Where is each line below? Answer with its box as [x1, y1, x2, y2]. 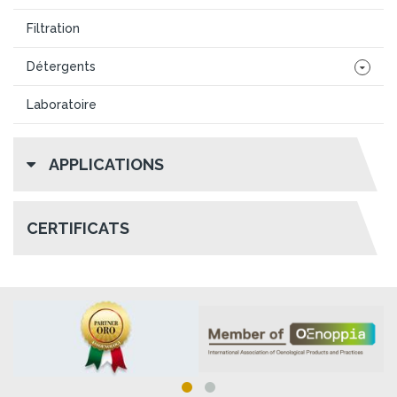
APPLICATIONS [49, 154, 164, 174]
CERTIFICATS [27, 218, 129, 237]
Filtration [27, 20, 80, 35]
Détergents [27, 58, 96, 74]
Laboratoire [27, 97, 97, 112]
